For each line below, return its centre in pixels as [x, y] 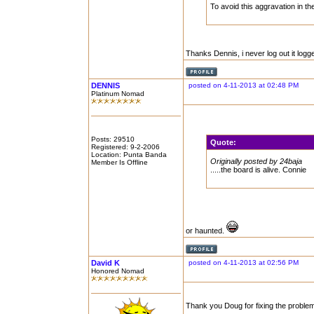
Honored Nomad [118, 271]
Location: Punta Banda [129, 155]
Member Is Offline [120, 162]
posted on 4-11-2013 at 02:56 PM [244, 262]
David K [105, 263]
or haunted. [206, 231]
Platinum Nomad [118, 94]
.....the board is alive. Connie [259, 170]
